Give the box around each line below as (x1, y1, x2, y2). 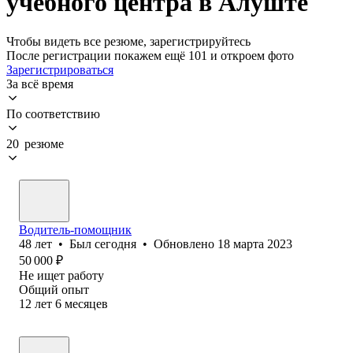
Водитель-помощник (19, 222, 132, 236)
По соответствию (6, 106, 100, 121)
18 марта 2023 (217, 236, 292, 251)
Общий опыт (19, 282, 89, 296)
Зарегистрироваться (6, 62, 113, 76)
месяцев (65, 296, 108, 310)
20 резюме (6, 136, 64, 150)
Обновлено (154, 236, 217, 251)
